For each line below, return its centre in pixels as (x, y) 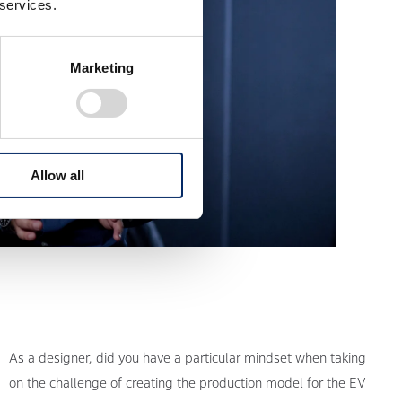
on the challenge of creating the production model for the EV (188, 382)
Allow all (57, 175)
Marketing (102, 67)
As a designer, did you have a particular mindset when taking (188, 357)
